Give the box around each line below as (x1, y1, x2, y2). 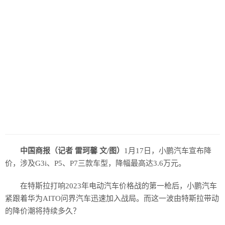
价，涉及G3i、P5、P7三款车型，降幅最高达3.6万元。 (5, 159, 186, 167)
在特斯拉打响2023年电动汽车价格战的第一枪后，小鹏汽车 (20, 182, 217, 190)
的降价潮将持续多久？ (5, 207, 80, 215)
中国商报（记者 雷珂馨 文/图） (20, 147, 124, 155)
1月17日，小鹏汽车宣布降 (124, 147, 211, 155)
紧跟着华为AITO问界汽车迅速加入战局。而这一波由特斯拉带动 (5, 194, 219, 202)
